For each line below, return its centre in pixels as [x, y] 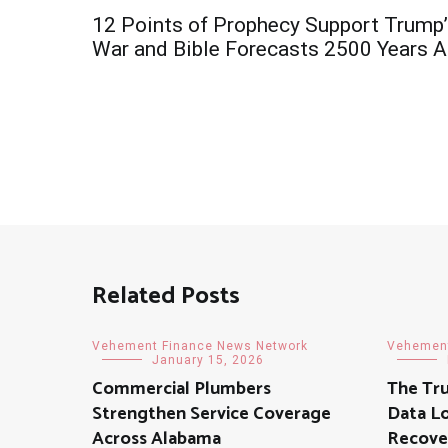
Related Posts [166, 296]
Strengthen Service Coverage [211, 413]
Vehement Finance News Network [200, 345]
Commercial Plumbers [181, 388]
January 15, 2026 [208, 359]
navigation [177, 61]
